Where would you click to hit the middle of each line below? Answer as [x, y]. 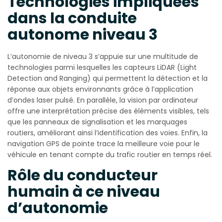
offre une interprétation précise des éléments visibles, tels [108, 111]
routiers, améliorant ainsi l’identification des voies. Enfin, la [108, 133]
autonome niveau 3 [83, 34]
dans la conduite [72, 18]
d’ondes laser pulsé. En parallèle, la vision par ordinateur [103, 100]
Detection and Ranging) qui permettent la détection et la [108, 78]
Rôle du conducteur [83, 175]
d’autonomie [58, 208]
